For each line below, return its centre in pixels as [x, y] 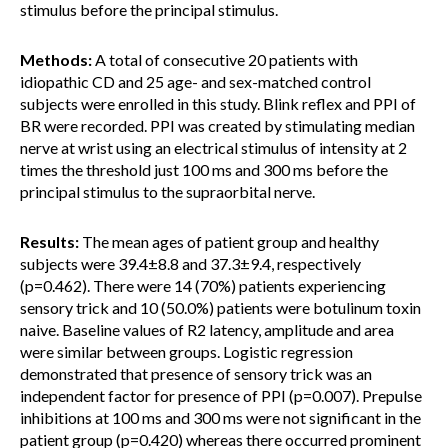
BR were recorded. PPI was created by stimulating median [217, 125]
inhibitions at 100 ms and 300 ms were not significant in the [220, 417]
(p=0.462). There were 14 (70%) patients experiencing [203, 285]
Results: [49, 241]
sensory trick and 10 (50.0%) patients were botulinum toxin [220, 307]
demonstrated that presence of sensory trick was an [196, 373]
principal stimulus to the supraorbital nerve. [167, 191]
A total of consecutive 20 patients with [225, 59]
